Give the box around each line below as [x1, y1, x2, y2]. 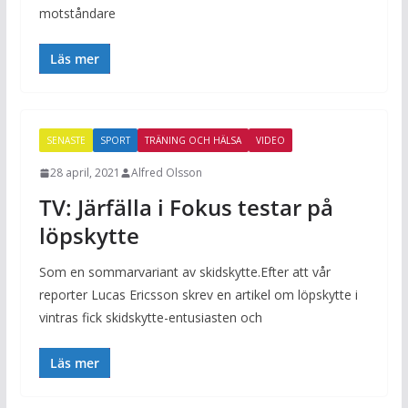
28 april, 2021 [49, 165, 120, 180]
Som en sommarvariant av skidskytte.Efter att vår [38, 263, 331, 280]
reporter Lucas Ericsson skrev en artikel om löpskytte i [38, 286, 358, 303]
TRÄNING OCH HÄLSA [144, 134, 241, 147]
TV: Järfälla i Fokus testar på [38, 192, 333, 222]
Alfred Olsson [130, 165, 202, 180]
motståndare [38, 5, 116, 22]
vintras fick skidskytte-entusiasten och [38, 309, 262, 326]
